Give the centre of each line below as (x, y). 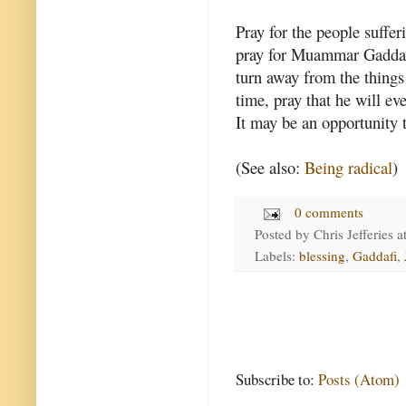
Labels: (276, 255)
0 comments (329, 212)
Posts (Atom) (359, 379)
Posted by (284, 233)
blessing (322, 255)
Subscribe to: (277, 379)
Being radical (348, 167)
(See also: (270, 167)
